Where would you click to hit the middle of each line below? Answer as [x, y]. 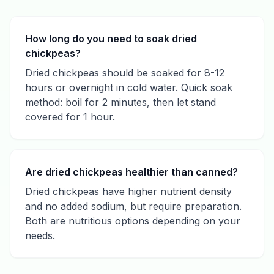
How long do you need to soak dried [111, 39]
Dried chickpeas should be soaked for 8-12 [125, 73]
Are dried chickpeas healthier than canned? [131, 172]
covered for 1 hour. [70, 117]
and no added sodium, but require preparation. [133, 206]
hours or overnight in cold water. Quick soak [129, 87]
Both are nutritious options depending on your [133, 221]
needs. [40, 235]
